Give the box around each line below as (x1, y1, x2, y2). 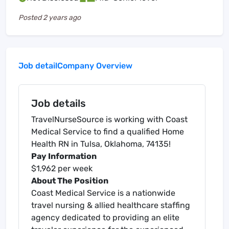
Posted (18, 13, 43, 22)
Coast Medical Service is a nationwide (31, 188, 175, 198)
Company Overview (57, 61, 132, 71)
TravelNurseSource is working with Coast (31, 114, 188, 125)
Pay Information (31, 151, 97, 162)
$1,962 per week (31, 164, 93, 174)
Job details (31, 97, 86, 110)
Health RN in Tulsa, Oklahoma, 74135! (31, 139, 171, 149)
